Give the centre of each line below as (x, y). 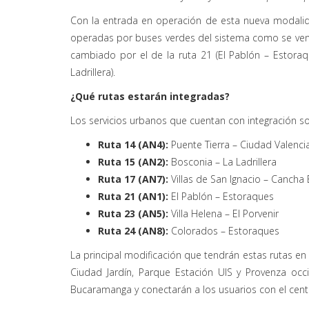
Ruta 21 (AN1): (133, 197)
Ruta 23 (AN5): (133, 214)
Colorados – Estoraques (225, 231)
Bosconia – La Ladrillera (224, 162)
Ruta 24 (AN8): (134, 231)
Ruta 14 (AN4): (134, 145)
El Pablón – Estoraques (221, 197)
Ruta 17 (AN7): (133, 179)
